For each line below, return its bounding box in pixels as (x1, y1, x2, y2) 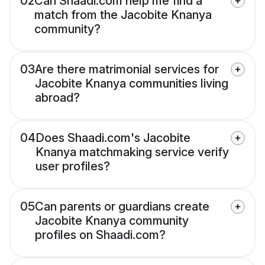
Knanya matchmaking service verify (35, 145, 229, 160)
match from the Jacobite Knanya (34, 8, 212, 22)
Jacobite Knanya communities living (35, 76, 228, 91)
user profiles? (35, 159, 110, 174)
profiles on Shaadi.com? (35, 228, 166, 243)
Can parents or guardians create (35, 199, 209, 214)
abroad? (35, 91, 80, 105)
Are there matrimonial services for (35, 62, 219, 77)
